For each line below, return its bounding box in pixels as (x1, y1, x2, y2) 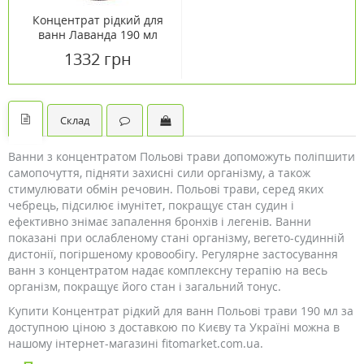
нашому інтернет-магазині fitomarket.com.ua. (8, 336, 263, 351)
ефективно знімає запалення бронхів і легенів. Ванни (8, 214, 311, 229)
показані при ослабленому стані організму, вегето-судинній (8, 230, 344, 245)
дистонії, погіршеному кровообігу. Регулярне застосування (8, 246, 338, 262)
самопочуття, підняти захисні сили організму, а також (8, 165, 310, 180)
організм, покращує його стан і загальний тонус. (8, 279, 281, 294)
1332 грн (63, 48, 132, 70)
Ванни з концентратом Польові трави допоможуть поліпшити (8, 149, 355, 164)
